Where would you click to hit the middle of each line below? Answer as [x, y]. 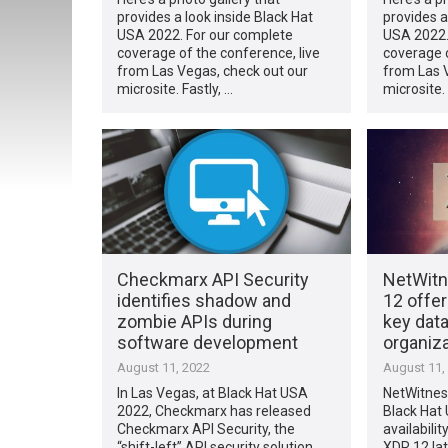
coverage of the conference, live [219, 52]
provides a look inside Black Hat [215, 16]
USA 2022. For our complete [205, 34]
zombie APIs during [195, 321]
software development [208, 342]
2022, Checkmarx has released [214, 410]
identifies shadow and [204, 300]
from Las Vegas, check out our [213, 70]
